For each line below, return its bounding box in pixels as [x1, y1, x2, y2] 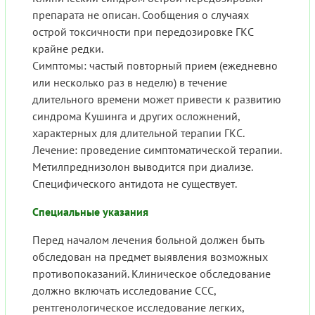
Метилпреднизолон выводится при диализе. [32, 159, 252, 174]
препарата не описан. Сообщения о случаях [32, 7, 249, 22]
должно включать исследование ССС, [32, 283, 216, 297]
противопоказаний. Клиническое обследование [32, 266, 271, 281]
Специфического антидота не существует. [32, 176, 237, 191]
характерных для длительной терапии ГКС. [32, 125, 247, 140]
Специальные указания [32, 204, 148, 219]
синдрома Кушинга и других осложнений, [32, 108, 240, 123]
